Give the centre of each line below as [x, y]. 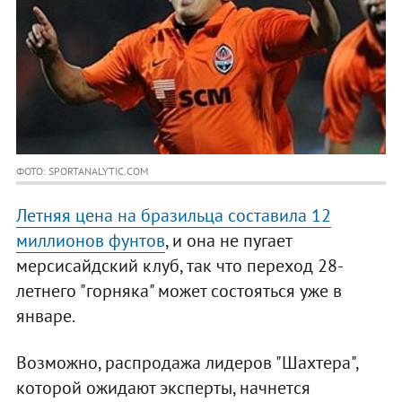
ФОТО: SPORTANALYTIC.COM [82, 171]
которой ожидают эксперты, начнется [163, 388]
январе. [45, 316]
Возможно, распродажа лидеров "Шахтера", [187, 363]
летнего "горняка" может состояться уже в [179, 291]
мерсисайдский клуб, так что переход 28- [179, 266]
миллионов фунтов [90, 241]
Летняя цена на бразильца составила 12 [173, 216]
